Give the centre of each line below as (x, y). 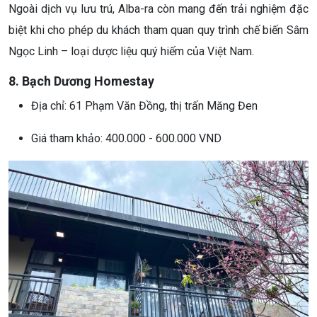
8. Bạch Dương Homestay (81, 81)
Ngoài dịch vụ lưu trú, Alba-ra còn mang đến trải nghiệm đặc (158, 8)
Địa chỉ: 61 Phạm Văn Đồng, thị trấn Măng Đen (144, 105)
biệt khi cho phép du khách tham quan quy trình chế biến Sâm (158, 30)
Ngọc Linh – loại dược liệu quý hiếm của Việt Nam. (131, 51)
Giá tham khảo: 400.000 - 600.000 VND (126, 138)
